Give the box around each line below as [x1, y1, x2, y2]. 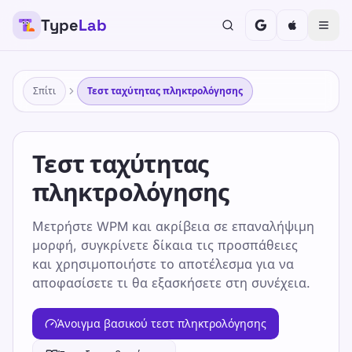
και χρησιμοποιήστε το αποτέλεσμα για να [32, 256, 294, 272]
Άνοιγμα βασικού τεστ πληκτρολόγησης [57, 317, 266, 330]
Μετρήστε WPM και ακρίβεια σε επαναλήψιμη [32, 218, 314, 234]
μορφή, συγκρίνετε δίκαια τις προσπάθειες [32, 237, 298, 253]
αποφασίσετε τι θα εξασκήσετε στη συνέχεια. [32, 275, 310, 291]
